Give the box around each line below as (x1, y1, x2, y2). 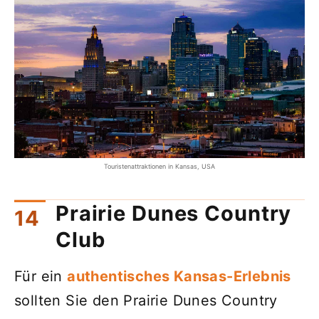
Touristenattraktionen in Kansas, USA (104, 162, 215, 171)
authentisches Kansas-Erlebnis (67, 267, 291, 285)
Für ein (14, 267, 68, 285)
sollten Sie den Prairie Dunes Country (14, 291, 278, 309)
